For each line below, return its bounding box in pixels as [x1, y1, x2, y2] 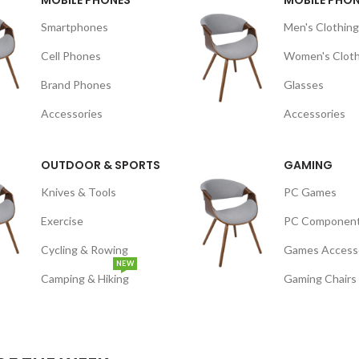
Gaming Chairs [284, 272, 357, 285]
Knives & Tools [41, 185, 116, 199]
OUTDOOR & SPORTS [41, 157, 160, 173]
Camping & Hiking [41, 272, 129, 285]
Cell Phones [41, 49, 101, 63]
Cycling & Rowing [41, 243, 128, 256]
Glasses [284, 78, 324, 91]
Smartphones [41, 20, 108, 34]
